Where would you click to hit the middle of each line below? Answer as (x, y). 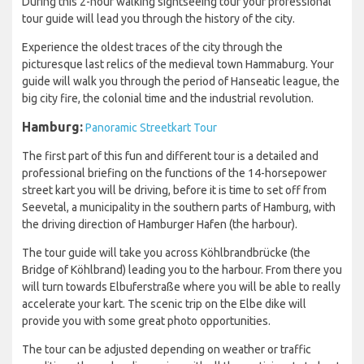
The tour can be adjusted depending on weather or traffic (167, 350)
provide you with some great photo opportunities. (146, 321)
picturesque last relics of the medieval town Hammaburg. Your (178, 65)
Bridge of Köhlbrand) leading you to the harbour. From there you (182, 270)
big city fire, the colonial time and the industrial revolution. (168, 99)
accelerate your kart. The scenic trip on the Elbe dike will (164, 304)
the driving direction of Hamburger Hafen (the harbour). (160, 225)
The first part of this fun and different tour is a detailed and (170, 156)
